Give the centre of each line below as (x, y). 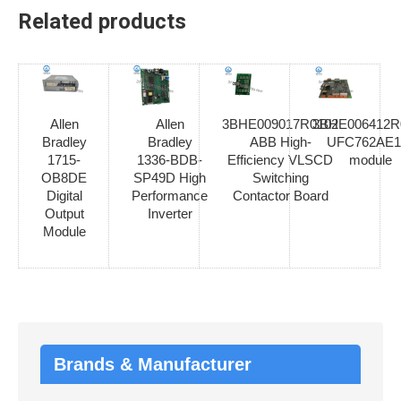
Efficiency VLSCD (280, 159)
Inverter (170, 213)
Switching (280, 177)
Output (64, 213)
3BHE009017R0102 (280, 124)
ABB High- (280, 141)
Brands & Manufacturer (153, 364)
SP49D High (170, 177)
